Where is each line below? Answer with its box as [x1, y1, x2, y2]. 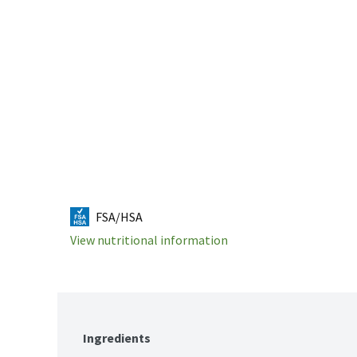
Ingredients [83, 330, 151, 347]
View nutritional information [70, 232, 228, 249]
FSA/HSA [96, 209, 143, 226]
